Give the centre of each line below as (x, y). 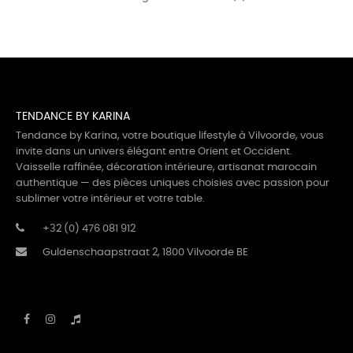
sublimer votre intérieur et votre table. (110, 199)
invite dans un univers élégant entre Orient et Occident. (154, 152)
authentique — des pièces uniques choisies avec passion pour (173, 183)
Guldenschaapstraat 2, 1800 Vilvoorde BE (145, 253)
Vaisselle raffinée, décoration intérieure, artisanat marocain (166, 167)
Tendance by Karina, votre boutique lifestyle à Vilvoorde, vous (170, 136)
